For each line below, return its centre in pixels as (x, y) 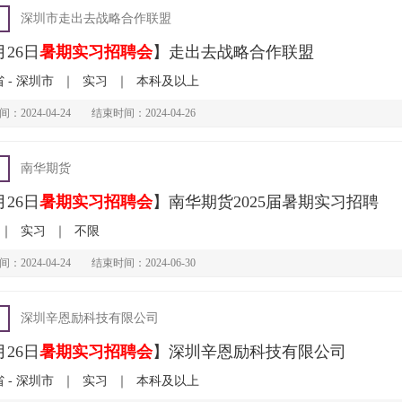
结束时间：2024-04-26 (143, 113)
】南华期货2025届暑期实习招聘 (265, 202)
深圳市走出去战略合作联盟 (96, 18)
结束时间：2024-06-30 (143, 263)
